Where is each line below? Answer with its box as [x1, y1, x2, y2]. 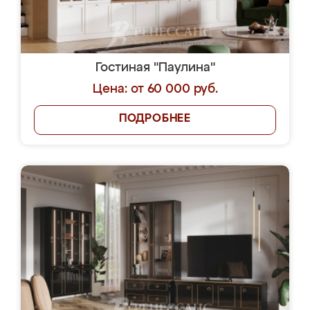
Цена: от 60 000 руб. [92, 83, 218, 95]
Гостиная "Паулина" [95, 62, 215, 74]
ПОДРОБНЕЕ [118, 113, 192, 125]
